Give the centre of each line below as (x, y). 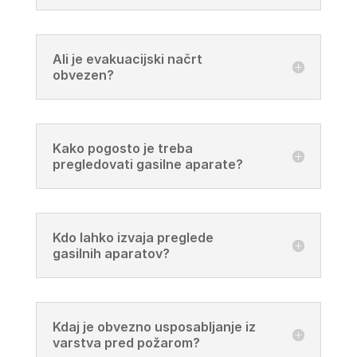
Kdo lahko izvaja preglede (133, 237)
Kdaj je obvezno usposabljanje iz (154, 326)
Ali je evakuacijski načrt (127, 59)
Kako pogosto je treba (122, 148)
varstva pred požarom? (126, 342)
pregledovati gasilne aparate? (147, 164)
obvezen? (83, 75)
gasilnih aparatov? (111, 253)
